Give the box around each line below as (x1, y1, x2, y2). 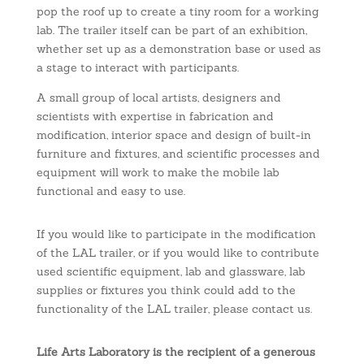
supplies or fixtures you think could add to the (36, 283, 296, 298)
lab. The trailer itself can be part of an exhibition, (36, 23, 307, 38)
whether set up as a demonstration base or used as (36, 41, 321, 57)
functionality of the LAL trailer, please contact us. (36, 301, 312, 317)
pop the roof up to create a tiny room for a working (36, 4, 319, 19)
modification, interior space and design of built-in (36, 128, 311, 143)
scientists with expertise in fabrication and (36, 109, 274, 124)
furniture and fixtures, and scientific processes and (36, 146, 320, 162)
